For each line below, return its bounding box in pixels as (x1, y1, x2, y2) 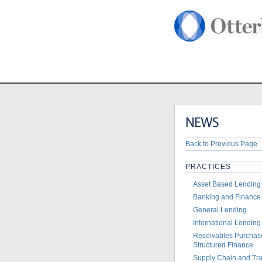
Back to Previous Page (185, 140, 257, 148)
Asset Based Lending (193, 180, 261, 188)
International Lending (193, 219, 261, 226)
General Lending (193, 206, 247, 213)
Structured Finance (193, 241, 253, 249)
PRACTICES (185, 163, 231, 171)
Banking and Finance (193, 193, 261, 201)
